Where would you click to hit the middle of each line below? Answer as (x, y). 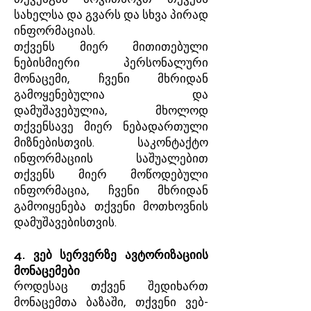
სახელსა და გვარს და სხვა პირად (111, 15)
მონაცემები (47, 271)
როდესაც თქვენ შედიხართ (111, 287)
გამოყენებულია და (111, 95)
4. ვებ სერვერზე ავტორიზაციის (111, 255)
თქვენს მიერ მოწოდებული (111, 175)
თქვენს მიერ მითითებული (111, 47)
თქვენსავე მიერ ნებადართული (111, 127)
